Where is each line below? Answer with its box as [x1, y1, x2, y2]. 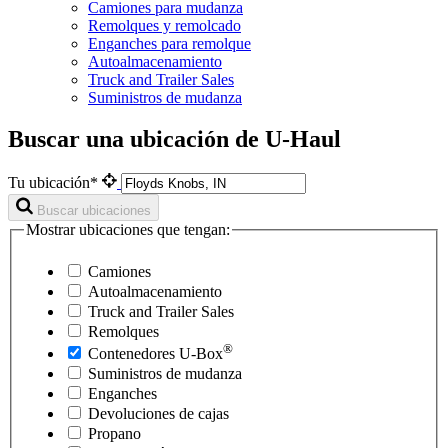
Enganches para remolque [88, 34, 251, 52]
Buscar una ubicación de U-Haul [8, 126, 341, 153]
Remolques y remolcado [88, 16, 241, 34]
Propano [84, 424, 141, 442]
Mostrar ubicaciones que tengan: [26, 221, 230, 239]
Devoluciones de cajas [84, 404, 229, 422]
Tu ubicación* [8, 174, 102, 192]
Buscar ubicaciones [37, 203, 151, 219]
